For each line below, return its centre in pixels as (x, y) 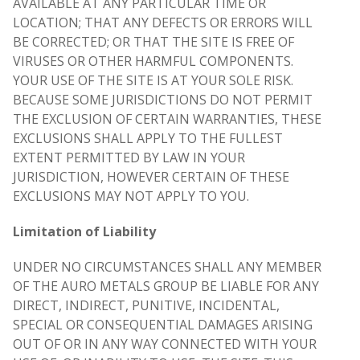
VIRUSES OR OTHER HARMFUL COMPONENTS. (153, 61)
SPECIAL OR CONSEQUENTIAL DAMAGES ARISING (163, 325)
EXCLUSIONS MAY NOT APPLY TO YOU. (131, 196)
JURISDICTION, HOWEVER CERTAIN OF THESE (151, 177)
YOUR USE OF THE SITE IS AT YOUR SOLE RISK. (153, 81)
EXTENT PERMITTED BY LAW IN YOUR (129, 158)
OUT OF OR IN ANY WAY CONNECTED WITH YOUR (165, 344)
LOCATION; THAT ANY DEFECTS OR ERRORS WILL (163, 23)
